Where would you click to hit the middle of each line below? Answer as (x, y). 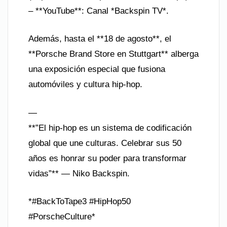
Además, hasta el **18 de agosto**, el (100, 39)
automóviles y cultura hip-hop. (85, 84)
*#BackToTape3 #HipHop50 (80, 201)
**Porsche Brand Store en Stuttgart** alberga (113, 54)
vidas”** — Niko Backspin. (79, 173)
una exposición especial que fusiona (97, 69)
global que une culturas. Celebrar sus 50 (105, 143)
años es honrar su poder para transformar (107, 158)
